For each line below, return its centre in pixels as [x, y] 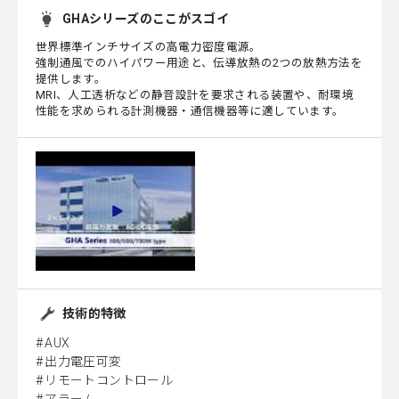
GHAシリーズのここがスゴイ [146, 19]
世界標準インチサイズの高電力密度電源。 [149, 47]
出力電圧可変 [83, 362]
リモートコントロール [109, 381]
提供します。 [71, 79]
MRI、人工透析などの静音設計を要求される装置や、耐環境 [195, 95]
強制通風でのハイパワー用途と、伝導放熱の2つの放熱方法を [199, 63]
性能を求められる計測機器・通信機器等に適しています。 [190, 111]
